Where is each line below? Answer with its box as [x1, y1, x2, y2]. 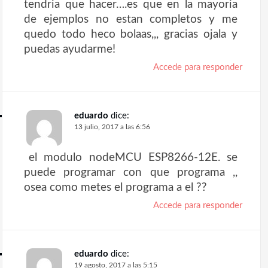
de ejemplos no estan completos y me [24, 13, 237, 26]
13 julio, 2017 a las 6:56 [74, 123, 150, 131]
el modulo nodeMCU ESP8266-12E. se [29, 151, 237, 164]
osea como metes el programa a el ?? [24, 181, 207, 194]
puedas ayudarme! [24, 43, 115, 56]
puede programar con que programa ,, [24, 166, 237, 179]
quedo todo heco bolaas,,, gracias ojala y [24, 28, 237, 41]
